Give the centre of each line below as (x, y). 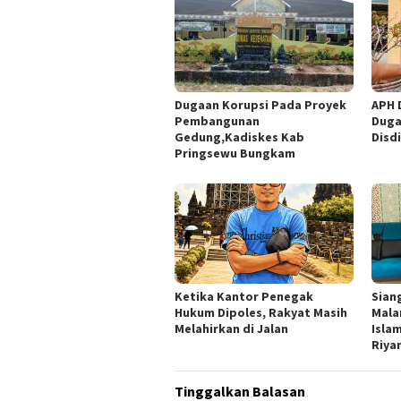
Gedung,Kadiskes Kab (239, 137)
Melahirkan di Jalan (231, 329)
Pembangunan (217, 121)
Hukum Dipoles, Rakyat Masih (261, 313)
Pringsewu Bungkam (235, 154)
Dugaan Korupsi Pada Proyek (260, 105)
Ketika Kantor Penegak (244, 297)
